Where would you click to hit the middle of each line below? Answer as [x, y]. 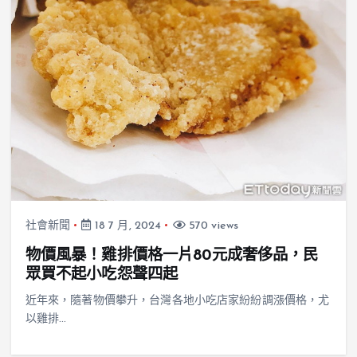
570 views [212, 226]
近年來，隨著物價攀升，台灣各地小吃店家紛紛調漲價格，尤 [177, 300]
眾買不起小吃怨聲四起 [102, 275]
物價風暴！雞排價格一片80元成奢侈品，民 [172, 255]
